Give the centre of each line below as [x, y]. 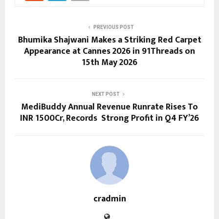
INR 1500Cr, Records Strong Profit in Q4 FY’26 [109, 119]
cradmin [109, 199]
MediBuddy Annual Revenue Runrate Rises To [109, 107]
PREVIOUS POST [113, 27]
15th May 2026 [109, 63]
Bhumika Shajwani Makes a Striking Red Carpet [109, 40]
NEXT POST [106, 94]
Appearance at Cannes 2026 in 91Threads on [109, 52]
